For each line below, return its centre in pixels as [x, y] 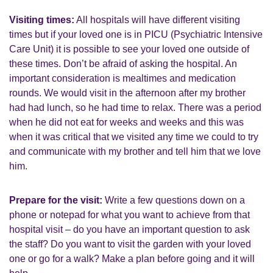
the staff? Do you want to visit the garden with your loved [130, 244]
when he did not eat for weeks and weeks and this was [126, 122]
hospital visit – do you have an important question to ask [129, 229]
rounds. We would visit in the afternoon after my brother [127, 93]
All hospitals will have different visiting [157, 20]
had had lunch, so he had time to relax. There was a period [135, 108]
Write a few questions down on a [174, 200]
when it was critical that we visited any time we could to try [134, 137]
